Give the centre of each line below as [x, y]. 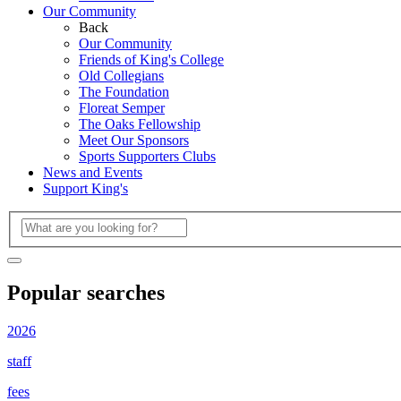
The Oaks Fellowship [140, 124]
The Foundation [124, 91]
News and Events [93, 172]
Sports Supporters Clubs [147, 156]
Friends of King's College [151, 59]
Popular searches [86, 293]
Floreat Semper [122, 107]
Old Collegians [121, 75]
